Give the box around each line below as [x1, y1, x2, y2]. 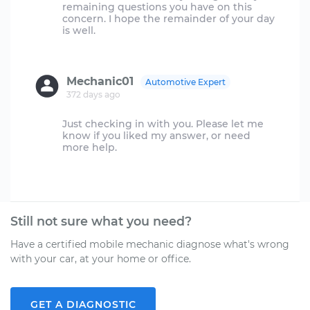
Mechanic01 [66, 75, 134, 88]
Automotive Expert [145, 77, 226, 87]
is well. [62, 24, 95, 37]
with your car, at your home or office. [10, 253, 191, 265]
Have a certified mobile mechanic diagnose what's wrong [10, 238, 289, 250]
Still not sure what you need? [10, 214, 192, 228]
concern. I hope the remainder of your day [62, 12, 275, 25]
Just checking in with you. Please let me [62, 118, 264, 130]
